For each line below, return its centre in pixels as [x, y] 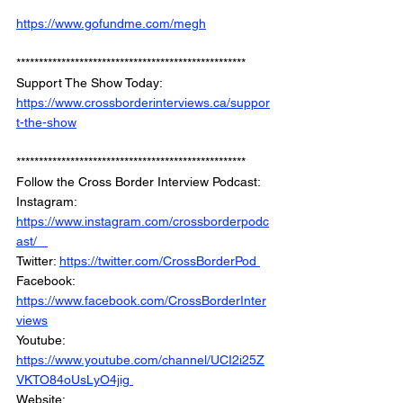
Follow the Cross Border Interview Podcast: [142, 182]
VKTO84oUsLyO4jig [75, 380]
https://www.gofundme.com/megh [111, 24]
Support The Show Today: [91, 83]
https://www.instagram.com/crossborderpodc [143, 222]
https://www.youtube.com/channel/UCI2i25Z [140, 360]
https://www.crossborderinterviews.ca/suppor [143, 103]
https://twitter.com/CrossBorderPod [160, 261]
